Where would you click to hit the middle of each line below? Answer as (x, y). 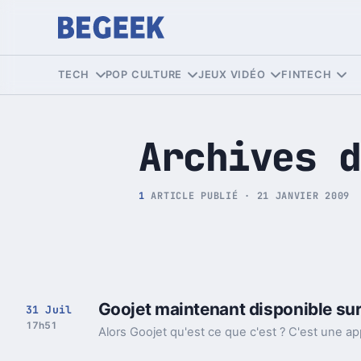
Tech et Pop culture (186, 47)
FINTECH (307, 74)
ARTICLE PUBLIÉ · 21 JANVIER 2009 (247, 195)
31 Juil (49, 309)
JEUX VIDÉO (232, 74)
